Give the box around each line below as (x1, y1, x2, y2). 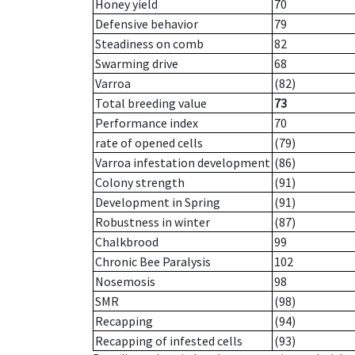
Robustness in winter (95, 214, 210, 231)
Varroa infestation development (95, 155, 270, 171)
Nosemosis (95, 273, 155, 290)
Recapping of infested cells (95, 333, 242, 349)
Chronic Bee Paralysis (95, 254, 211, 270)
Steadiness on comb (95, 36, 204, 52)
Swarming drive (95, 55, 178, 72)
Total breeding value (95, 95, 207, 112)
